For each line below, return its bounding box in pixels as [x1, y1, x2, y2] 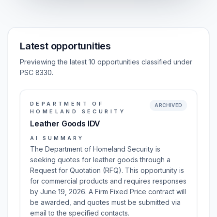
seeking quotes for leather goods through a [30, 155, 170, 164]
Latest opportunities [20, 40, 111, 52]
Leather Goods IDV [30, 119, 101, 128]
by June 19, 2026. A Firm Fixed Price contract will [30, 187, 186, 196]
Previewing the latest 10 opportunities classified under [20, 58, 192, 66]
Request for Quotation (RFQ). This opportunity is [30, 166, 184, 174]
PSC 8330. [20, 68, 53, 77]
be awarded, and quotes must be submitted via [30, 198, 181, 206]
